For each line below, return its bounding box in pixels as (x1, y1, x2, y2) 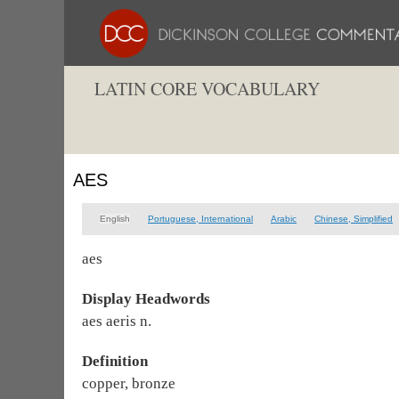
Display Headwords (82, 290, 210, 307)
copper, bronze (82, 375, 175, 392)
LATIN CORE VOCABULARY (94, 77, 320, 101)
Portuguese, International (148, 214, 253, 224)
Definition (82, 353, 148, 370)
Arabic (271, 214, 297, 224)
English (100, 214, 130, 224)
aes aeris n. (82, 313, 151, 330)
